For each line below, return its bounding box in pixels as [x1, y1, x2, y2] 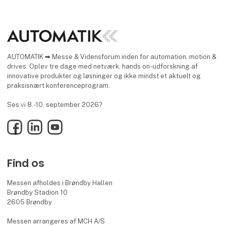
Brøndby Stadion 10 [7, 188, 68, 196]
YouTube [47, 120, 74, 128]
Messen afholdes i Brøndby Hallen [7, 179, 113, 187]
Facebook [7, 120, 38, 128]
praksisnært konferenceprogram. [7, 82, 111, 90]
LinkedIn [27, 120, 52, 128]
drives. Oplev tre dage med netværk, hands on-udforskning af [7, 63, 198, 71]
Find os [7, 155, 44, 171]
